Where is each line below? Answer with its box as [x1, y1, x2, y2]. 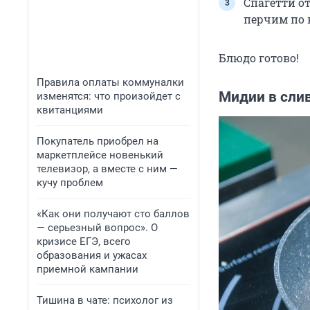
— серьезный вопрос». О [37, 221, 158, 234]
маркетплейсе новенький [37, 149, 163, 161]
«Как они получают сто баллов [37, 208, 190, 220]
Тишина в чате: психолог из [37, 294, 173, 307]
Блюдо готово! [219, 51, 299, 66]
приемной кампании [37, 263, 138, 275]
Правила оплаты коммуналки [37, 76, 184, 89]
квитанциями [37, 104, 103, 116]
